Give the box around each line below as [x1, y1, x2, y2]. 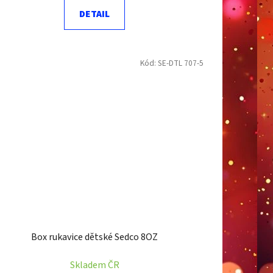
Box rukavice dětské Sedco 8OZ [31, 230, 158, 244]
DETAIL [79, 7, 110, 21]
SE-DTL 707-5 [157, 57, 204, 69]
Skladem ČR [69, 258, 119, 272]
